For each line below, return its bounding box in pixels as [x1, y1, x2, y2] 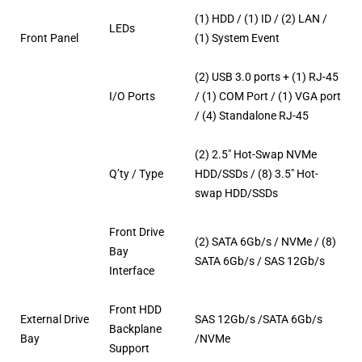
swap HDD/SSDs [195, 187, 279, 200]
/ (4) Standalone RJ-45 [195, 109, 309, 123]
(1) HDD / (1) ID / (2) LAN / [195, 12, 328, 26]
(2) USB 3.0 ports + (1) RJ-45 [195, 70, 339, 84]
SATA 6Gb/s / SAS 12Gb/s [195, 255, 326, 268]
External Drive [20, 313, 90, 326]
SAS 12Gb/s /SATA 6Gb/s [195, 313, 323, 326]
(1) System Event [195, 32, 280, 45]
